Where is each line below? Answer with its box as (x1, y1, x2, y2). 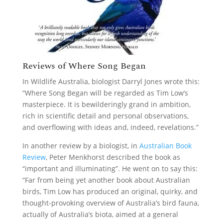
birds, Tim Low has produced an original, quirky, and (22, 186, 198, 196)
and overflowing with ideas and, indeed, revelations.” (22, 122, 199, 132)
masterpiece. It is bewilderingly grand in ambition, (22, 99, 191, 109)
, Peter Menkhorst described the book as (45, 152, 180, 162)
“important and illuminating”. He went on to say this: (22, 163, 198, 173)
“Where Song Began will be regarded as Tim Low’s (22, 88, 188, 98)
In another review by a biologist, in (22, 140, 139, 150)
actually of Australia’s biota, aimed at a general (22, 209, 178, 219)
